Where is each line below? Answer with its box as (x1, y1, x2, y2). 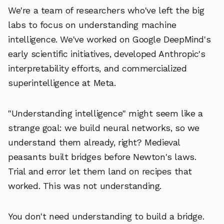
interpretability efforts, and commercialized (8, 63, 187, 73)
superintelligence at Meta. (8, 77, 116, 88)
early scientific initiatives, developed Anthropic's (8, 48, 205, 59)
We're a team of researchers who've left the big (8, 5, 204, 15)
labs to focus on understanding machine (8, 19, 176, 30)
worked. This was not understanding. (8, 180, 161, 191)
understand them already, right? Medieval (8, 137, 180, 147)
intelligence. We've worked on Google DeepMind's (8, 34, 211, 44)
